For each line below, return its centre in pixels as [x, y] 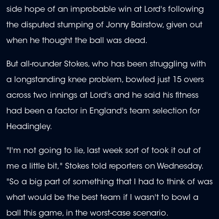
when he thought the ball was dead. [77, 41]
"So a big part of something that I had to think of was [109, 182]
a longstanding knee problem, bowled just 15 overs [105, 80]
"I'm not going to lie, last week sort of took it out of [104, 151]
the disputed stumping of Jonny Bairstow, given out [104, 26]
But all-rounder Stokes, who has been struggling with [106, 65]
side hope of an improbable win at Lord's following [105, 10]
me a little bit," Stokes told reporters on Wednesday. [105, 166]
